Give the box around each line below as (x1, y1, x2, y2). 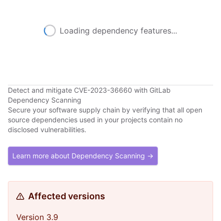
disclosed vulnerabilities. (8, 125, 86, 134)
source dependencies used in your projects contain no (8, 115, 183, 124)
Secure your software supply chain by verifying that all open (8, 106, 202, 114)
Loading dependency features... (60, 26, 177, 36)
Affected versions (28, 191, 105, 201)
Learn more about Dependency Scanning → (12, 151, 153, 160)
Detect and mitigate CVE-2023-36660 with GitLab (8, 86, 171, 94)
